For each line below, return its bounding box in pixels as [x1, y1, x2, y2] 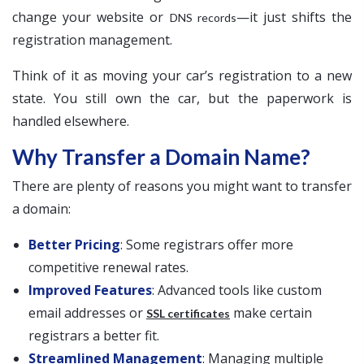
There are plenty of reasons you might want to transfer [12, 176, 352, 195]
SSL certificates [146, 305, 230, 320]
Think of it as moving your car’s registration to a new [12, 66, 352, 84]
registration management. [12, 30, 172, 49]
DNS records [169, 10, 236, 24]
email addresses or [28, 303, 146, 322]
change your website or [12, 7, 170, 26]
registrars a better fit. [28, 326, 159, 344]
